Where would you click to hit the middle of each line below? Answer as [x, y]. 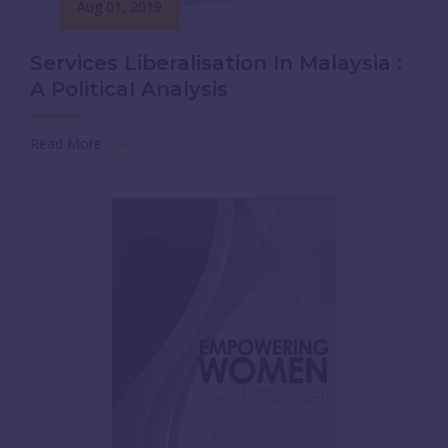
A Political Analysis [129, 89]
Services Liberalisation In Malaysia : [216, 63]
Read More [68, 143]
